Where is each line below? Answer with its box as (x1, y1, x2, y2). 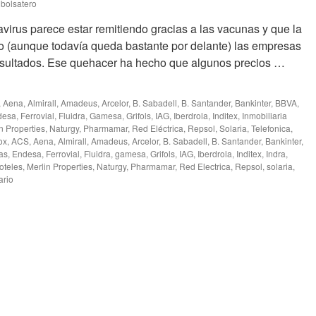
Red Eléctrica (132, 122, 183, 134)
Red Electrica (179, 160, 231, 172)
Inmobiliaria (242, 109, 287, 121)
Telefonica (251, 122, 291, 134)
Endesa (12, 147, 42, 159)
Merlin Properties (27, 160, 92, 172)
